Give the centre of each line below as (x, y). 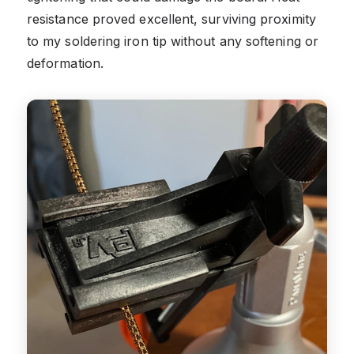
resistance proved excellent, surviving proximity (171, 19)
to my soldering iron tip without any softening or (173, 41)
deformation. (65, 63)
